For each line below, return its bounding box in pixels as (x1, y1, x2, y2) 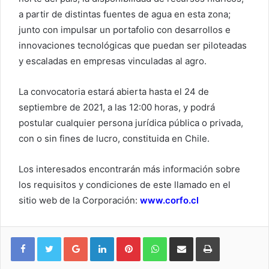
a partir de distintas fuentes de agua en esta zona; (19, 8, 231, 20)
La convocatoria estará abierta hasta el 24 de (19, 86, 209, 98)
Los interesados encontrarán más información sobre (19, 163, 240, 175)
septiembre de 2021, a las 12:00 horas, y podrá (19, 101, 215, 113)
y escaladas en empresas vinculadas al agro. (19, 55, 207, 67)
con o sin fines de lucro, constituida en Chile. (19, 133, 210, 145)
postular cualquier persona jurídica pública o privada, (19, 117, 243, 129)
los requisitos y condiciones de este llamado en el (19, 179, 231, 191)
